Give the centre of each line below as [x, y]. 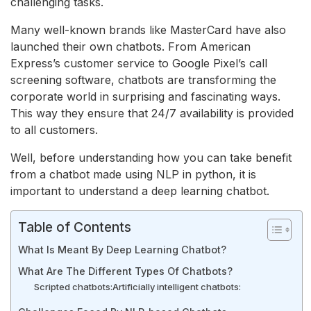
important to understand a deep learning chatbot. [140, 191]
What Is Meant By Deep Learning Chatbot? [122, 249]
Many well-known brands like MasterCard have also [148, 30]
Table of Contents [75, 227]
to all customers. [54, 129]
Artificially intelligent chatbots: [176, 286]
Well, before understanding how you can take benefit [151, 157]
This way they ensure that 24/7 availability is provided [152, 113]
